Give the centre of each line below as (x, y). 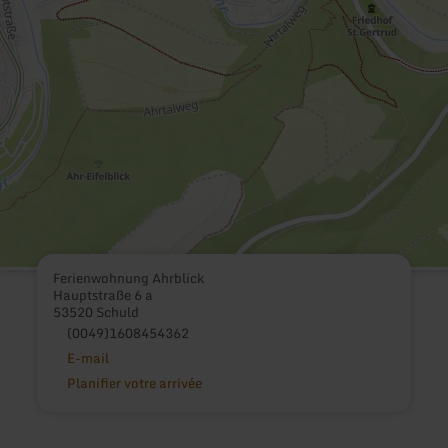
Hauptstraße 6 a (103, 294)
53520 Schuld (96, 311)
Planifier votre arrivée (134, 382)
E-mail (87, 357)
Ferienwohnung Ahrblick (129, 277)
